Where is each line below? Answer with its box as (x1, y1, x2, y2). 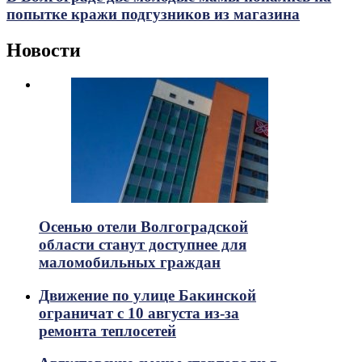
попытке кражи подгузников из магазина (6, 6, 300, 23)
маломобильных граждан (39, 253, 221, 271)
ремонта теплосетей (39, 322, 176, 339)
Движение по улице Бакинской (39, 286, 256, 304)
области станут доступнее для (39, 235, 246, 253)
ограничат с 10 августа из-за (39, 304, 239, 322)
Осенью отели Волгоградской (39, 217, 248, 235)
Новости (6, 40, 81, 61)
